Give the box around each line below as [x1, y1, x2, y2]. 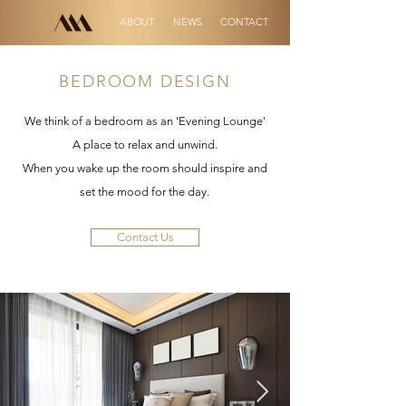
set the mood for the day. [80, 185, 209, 198]
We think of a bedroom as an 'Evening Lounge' [24, 114, 266, 128]
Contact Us [116, 230, 174, 244]
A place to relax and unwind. [72, 138, 217, 151]
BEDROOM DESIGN [59, 72, 231, 92]
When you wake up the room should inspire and [22, 161, 267, 175]
